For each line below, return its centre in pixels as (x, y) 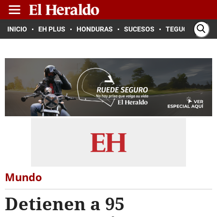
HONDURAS (95, 29)
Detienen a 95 (65, 204)
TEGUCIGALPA (188, 29)
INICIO (17, 29)
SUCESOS (139, 29)
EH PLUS (52, 29)
